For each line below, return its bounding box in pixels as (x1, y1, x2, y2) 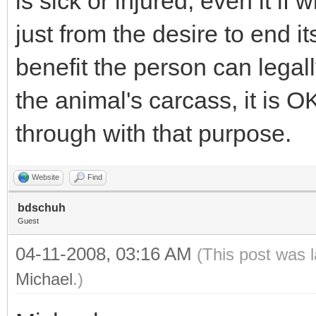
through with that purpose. (16, 120, 291, 147)
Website (32, 173, 59, 181)
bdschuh (18, 202, 66, 214)
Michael (16, 269, 73, 288)
